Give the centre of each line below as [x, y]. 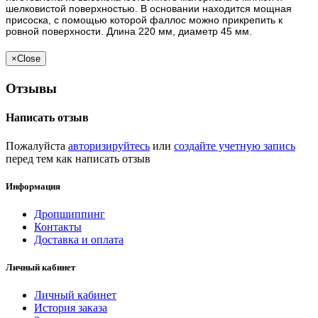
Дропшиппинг [70, 214]
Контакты [58, 227]
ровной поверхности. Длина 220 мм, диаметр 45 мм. [129, 31]
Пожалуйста [37, 146]
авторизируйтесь [109, 146]
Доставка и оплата [79, 240]
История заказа [71, 308]
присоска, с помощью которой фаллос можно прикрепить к [144, 20]
